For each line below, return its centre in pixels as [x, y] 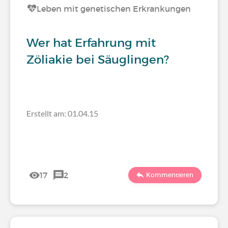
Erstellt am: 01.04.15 [62, 113]
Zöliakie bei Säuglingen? [98, 60]
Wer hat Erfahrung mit [91, 43]
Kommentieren [170, 175]
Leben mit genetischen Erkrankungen [114, 9]
